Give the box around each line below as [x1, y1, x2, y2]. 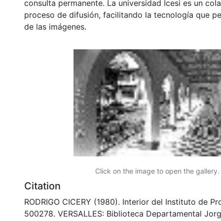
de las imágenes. [24, 21, 86, 32]
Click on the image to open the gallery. [95, 166, 220, 175]
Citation [24, 180, 61, 192]
